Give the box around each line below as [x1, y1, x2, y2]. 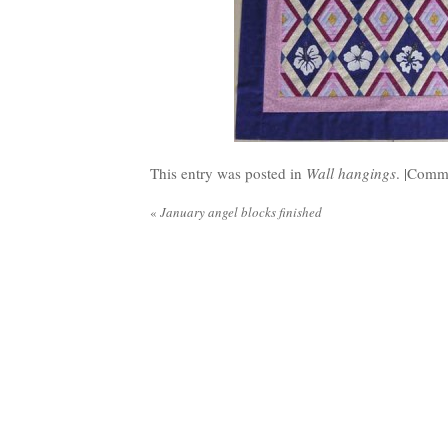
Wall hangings [306, 163, 396, 183]
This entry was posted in [150, 163, 306, 183]
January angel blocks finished [157, 203, 322, 221]
